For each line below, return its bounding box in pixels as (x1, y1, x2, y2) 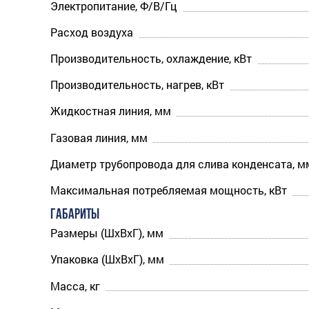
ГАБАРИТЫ (50, 208, 99, 223)
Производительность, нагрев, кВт (50, 77, 224, 92)
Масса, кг (50, 278, 100, 293)
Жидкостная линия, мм (50, 103, 171, 119)
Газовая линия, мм (50, 130, 148, 145)
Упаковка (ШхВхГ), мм (50, 252, 164, 267)
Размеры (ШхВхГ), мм (50, 226, 163, 241)
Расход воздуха (50, 24, 133, 39)
